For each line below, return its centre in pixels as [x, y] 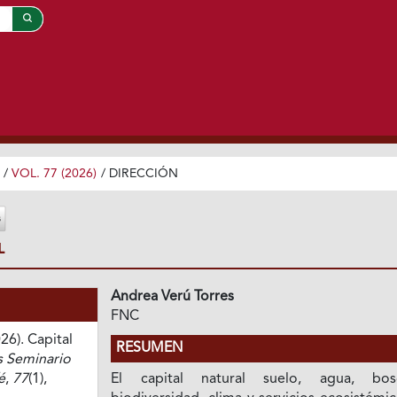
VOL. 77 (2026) [54, 173]
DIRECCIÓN [143, 173]
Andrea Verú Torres [173, 296]
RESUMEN [150, 348]
